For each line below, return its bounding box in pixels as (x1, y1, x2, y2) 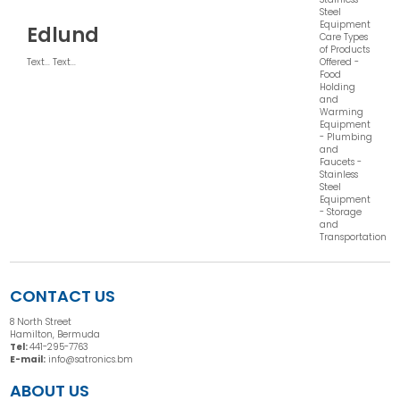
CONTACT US (10, 284, 116, 307)
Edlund (27, 21, 100, 50)
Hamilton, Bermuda (10, 327, 101, 341)
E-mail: (10, 352, 46, 366)
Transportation (320, 229, 387, 244)
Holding (320, 79, 356, 94)
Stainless (320, 167, 359, 181)
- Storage (320, 204, 362, 219)
